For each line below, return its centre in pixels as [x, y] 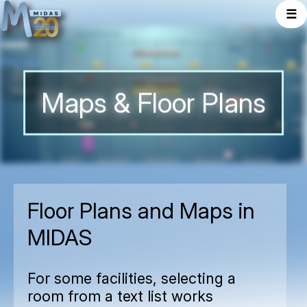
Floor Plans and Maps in [141, 211]
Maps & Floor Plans [153, 103]
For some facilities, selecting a [132, 278]
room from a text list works [120, 296]
